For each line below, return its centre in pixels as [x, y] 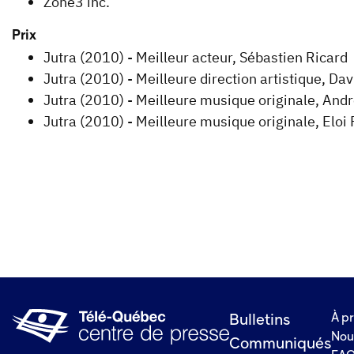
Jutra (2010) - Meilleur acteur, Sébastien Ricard [196, 58]
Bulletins [260, 321]
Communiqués [280, 345]
